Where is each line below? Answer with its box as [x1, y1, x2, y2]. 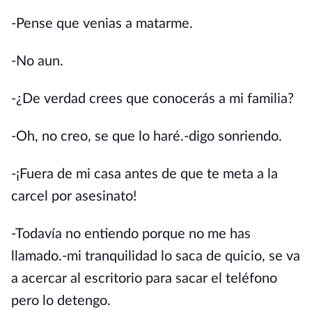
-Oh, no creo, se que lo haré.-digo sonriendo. [11, 130, 282, 143]
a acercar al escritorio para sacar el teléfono [11, 272, 277, 286]
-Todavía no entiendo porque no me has [11, 227, 251, 241]
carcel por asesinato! [11, 189, 136, 203]
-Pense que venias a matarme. [11, 17, 193, 31]
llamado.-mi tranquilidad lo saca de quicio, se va [11, 249, 300, 263]
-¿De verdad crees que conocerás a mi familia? [11, 92, 294, 106]
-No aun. [11, 54, 63, 68]
